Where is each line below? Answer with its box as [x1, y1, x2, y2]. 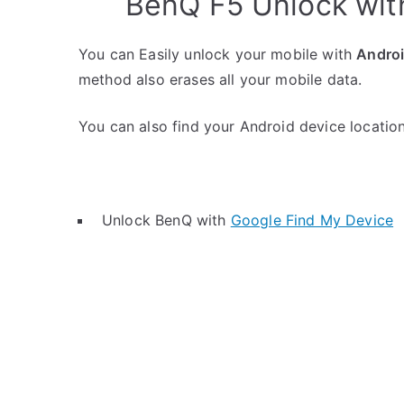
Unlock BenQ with [102, 211, 231, 229]
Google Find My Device [230, 211, 394, 229]
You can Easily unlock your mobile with [78, 45, 357, 63]
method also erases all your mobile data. [78, 70, 363, 88]
